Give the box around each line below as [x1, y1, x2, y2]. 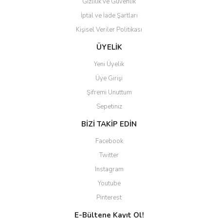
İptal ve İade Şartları [80, 11, 138, 20]
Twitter [99, 151, 119, 160]
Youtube [97, 179, 121, 188]
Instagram [94, 165, 124, 174]
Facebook [95, 137, 123, 145]
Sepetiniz [96, 102, 122, 111]
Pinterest [96, 193, 122, 202]
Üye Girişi [95, 74, 123, 83]
